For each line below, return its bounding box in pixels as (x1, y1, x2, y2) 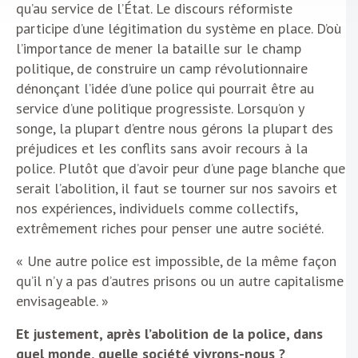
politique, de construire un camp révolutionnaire (16, 59, 308, 78)
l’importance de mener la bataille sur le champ (16, 39, 301, 58)
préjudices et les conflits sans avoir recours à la (16, 139, 308, 158)
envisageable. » (16, 292, 109, 311)
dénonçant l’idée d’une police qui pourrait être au (16, 79, 314, 98)
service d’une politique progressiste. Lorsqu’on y (16, 99, 304, 118)
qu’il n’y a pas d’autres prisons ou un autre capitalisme (16, 272, 344, 291)
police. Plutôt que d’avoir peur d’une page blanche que (16, 159, 345, 178)
